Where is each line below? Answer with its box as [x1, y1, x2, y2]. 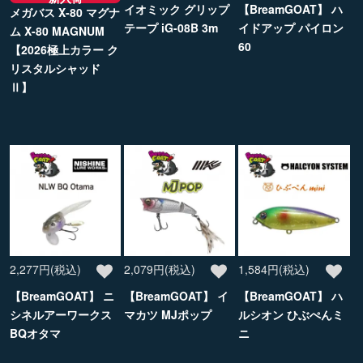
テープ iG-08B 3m [124, 19, 219, 36]
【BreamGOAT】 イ [124, 288, 229, 305]
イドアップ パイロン [238, 19, 344, 36]
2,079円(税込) [124, 261, 196, 278]
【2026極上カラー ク [10, 41, 118, 58]
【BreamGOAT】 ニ [10, 288, 114, 305]
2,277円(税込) [10, 261, 81, 278]
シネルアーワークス [10, 306, 112, 323]
